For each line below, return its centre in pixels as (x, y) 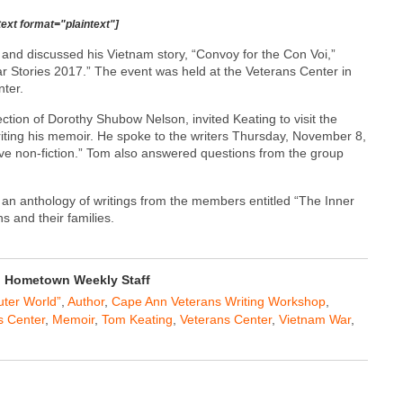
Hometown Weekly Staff (77, 279)
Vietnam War (315, 319)
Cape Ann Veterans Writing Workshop (219, 301)
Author (86, 301)
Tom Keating (137, 319)
